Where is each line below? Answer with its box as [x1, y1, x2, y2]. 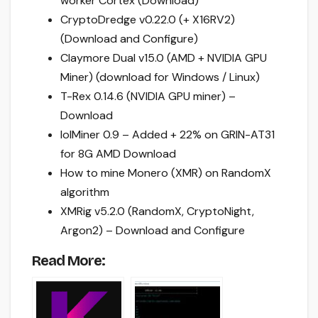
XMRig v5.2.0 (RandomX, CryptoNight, [60, 203, 254, 219]
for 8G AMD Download [60, 146, 176, 161]
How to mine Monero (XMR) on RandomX [60, 165, 271, 180]
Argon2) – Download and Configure [60, 222, 245, 238]
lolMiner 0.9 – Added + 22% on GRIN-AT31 [60, 126, 275, 142]
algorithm [60, 184, 109, 199]
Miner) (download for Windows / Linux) [60, 69, 260, 84]
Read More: [32, 251, 105, 269]
